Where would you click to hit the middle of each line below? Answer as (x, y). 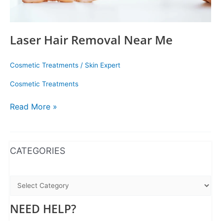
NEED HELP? (43, 209)
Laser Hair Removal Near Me (91, 40)
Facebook (36, 142)
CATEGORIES (37, 151)
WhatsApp (13, 142)
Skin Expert (103, 65)
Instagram (26, 142)
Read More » (34, 106)
